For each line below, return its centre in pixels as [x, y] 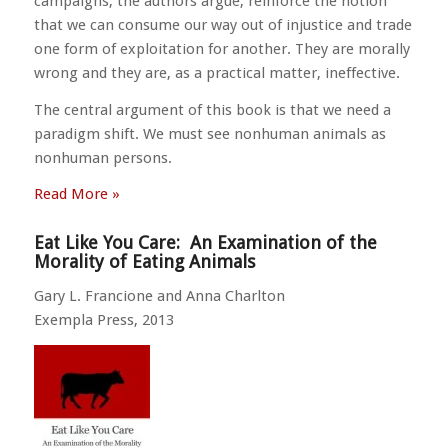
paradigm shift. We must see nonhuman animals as [209, 133]
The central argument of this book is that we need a [212, 109]
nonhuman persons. [102, 157]
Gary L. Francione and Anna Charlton [159, 296]
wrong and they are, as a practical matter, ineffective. [216, 72]
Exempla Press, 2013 [103, 320]
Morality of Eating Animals [144, 262]
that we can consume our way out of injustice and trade [222, 24]
